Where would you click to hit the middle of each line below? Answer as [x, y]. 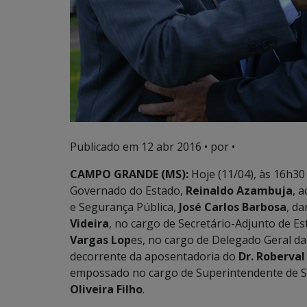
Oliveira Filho [106, 289]
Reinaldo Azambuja [239, 191]
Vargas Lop [100, 240]
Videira [89, 223]
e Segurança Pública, [124, 207]
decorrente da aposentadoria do [154, 256]
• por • [218, 147]
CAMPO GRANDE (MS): [129, 174]
